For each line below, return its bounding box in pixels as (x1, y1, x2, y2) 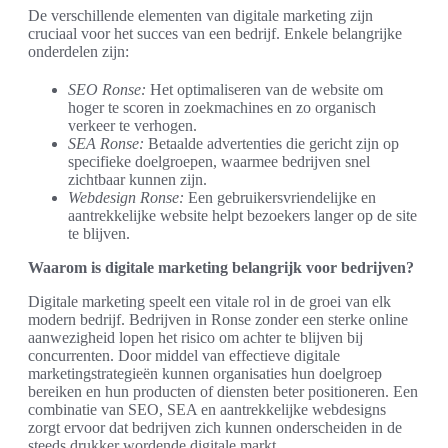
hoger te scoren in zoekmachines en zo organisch (68, 99, 376, 117)
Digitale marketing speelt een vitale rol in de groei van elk (28, 293, 391, 311)
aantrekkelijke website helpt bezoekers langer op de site (68, 207, 417, 225)
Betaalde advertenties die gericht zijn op (144, 135, 399, 153)
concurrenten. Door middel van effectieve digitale (28, 347, 340, 365)
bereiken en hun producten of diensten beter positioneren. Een (28, 383, 418, 401)
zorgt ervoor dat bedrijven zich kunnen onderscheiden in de (28, 419, 402, 437)
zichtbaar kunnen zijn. (68, 171, 207, 189)
